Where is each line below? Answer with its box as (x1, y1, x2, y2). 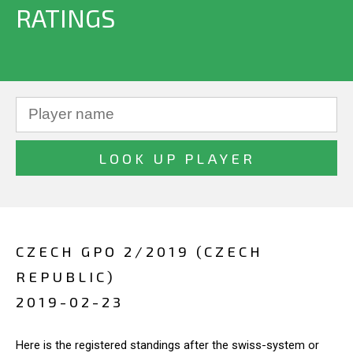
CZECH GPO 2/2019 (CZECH (16, 242, 263, 260)
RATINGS (16, 2, 115, 32)
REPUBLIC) (16, 267, 116, 285)
